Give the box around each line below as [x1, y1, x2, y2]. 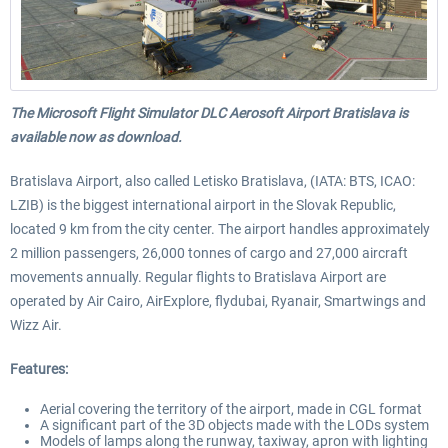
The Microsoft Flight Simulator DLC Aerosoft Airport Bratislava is [10, 104, 408, 121]
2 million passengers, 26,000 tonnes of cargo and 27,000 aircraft [10, 244, 408, 261]
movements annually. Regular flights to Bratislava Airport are [10, 268, 386, 285]
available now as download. [10, 128, 182, 145]
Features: [10, 360, 68, 377]
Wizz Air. [10, 316, 62, 333]
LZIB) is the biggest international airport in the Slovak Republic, [10, 196, 396, 213]
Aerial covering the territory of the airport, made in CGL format [40, 400, 422, 417]
